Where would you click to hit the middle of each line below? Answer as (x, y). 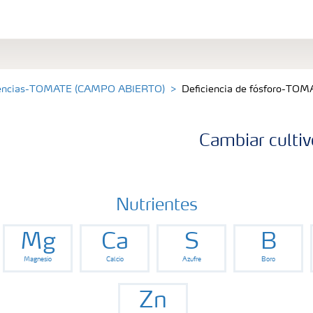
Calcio (115, 259)
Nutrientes (156, 206)
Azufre (191, 259)
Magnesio (38, 259)
